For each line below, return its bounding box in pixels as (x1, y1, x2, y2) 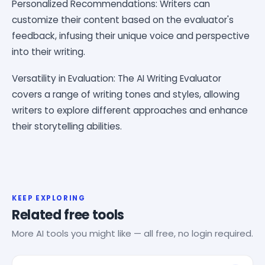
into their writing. (12, 45, 85, 58)
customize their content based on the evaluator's (12, 13, 234, 26)
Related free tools (12, 205, 125, 224)
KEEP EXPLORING (12, 193, 86, 203)
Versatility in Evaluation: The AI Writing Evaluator (12, 72, 221, 85)
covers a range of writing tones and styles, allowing (12, 88, 240, 101)
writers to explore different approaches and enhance (12, 104, 248, 117)
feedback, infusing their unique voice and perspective (12, 29, 250, 42)
